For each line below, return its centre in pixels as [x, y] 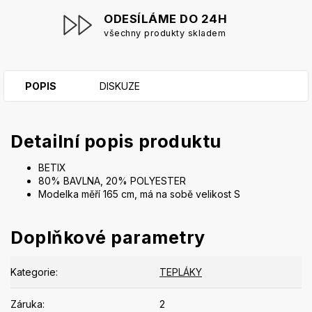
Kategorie [33, 272]
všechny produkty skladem [165, 33]
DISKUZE [120, 86]
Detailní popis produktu [116, 142]
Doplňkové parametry [108, 237]
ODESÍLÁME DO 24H [165, 19]
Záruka [26, 304]
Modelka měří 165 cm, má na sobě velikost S [139, 194]
